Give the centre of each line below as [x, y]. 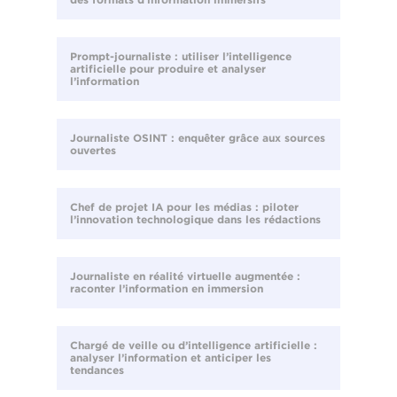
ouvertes [93, 151]
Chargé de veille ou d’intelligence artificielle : [194, 346]
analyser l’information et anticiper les [171, 358]
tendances [97, 370]
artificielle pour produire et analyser [168, 69]
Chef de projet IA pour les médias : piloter [184, 207]
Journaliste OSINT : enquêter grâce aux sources [198, 138]
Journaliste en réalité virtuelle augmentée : [185, 276]
